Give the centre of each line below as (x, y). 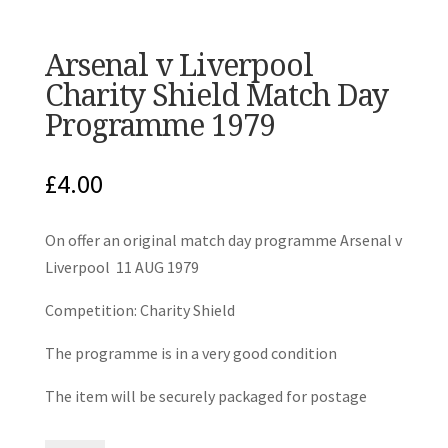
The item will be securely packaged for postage (205, 395)
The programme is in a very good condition (190, 352)
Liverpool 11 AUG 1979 (121, 266)
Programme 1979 (159, 124)
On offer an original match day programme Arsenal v (223, 239)
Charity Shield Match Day (216, 94)
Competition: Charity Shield (139, 309)
